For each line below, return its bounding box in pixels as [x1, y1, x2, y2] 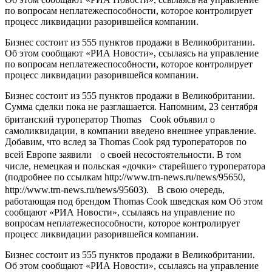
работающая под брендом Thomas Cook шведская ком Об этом [5, 195, 263, 206]
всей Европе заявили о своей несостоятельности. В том [5, 149, 241, 160]
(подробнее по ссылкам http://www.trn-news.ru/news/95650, [5, 171, 245, 182]
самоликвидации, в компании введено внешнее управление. [5, 125, 256, 136]
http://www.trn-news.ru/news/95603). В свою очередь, [5, 184, 225, 195]
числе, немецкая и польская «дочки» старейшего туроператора [5, 160, 265, 171]
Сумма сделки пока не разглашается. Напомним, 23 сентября [5, 101, 257, 112]
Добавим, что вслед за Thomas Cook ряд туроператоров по [5, 136, 246, 147]
